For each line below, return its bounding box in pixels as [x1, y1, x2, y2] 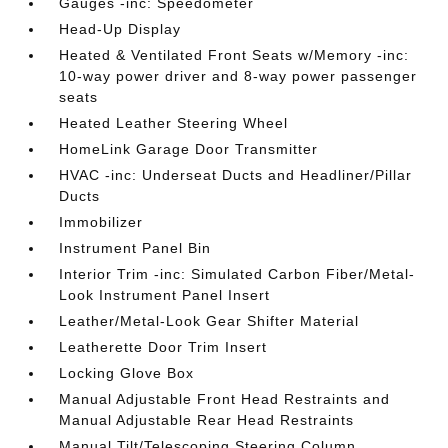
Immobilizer [59, 213, 144, 230]
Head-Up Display [59, 20, 182, 37]
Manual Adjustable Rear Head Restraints [59, 411, 355, 428]
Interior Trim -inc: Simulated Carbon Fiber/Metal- [59, 265, 416, 282]
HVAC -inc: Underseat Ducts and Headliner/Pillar [59, 166, 413, 183]
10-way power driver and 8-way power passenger [59, 67, 418, 84]
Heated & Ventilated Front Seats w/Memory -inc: [59, 46, 410, 63]
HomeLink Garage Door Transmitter [59, 140, 319, 157]
